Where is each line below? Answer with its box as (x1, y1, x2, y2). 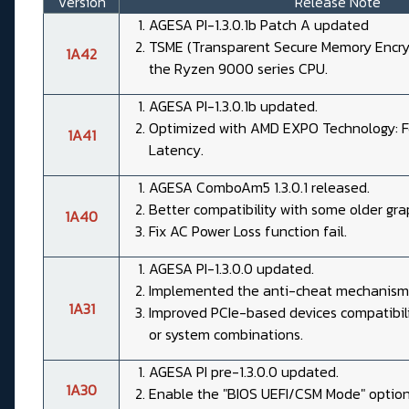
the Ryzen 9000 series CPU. (149, 58, 328, 80)
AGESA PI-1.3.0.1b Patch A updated (149, 14, 369, 37)
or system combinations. (149, 323, 303, 346)
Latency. (149, 139, 204, 162)
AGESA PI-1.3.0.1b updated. (149, 95, 318, 118)
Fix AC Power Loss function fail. (149, 220, 347, 243)
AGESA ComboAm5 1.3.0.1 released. (149, 176, 370, 199)
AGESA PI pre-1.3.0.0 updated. (149, 361, 339, 383)
